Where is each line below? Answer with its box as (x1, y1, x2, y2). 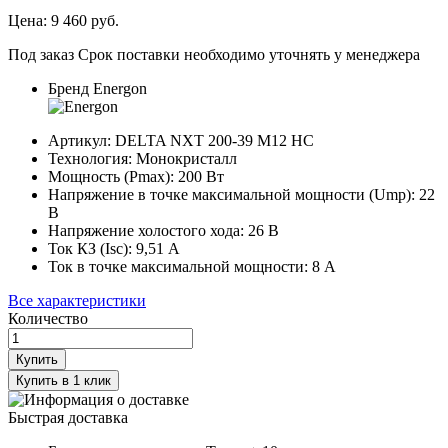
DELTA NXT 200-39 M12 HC (115, 131, 314, 149)
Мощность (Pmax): (48, 167, 174, 185)
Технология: (48, 149, 132, 167)
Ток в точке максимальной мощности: (48, 257, 308, 275)
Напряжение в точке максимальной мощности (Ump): (48, 185, 415, 203)
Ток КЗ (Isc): (48, 239, 132, 257)
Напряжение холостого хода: (48, 221, 244, 239)
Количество (8, 309, 88, 327)
